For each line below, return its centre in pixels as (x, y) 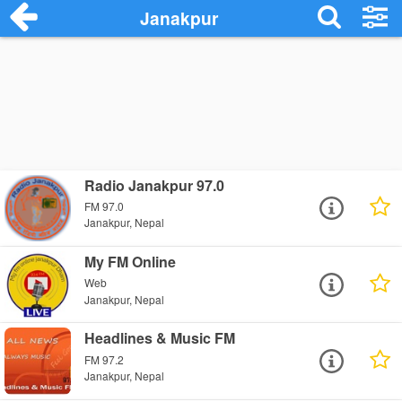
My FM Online (131, 262)
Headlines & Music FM (160, 338)
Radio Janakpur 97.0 (155, 185)
